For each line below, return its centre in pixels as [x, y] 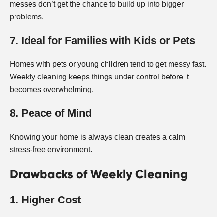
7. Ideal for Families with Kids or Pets [102, 41]
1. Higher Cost [45, 200]
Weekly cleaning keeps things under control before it [99, 77]
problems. [27, 17]
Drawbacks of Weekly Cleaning [99, 174]
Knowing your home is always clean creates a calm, [98, 137]
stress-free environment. [51, 150]
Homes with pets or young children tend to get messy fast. [108, 64]
